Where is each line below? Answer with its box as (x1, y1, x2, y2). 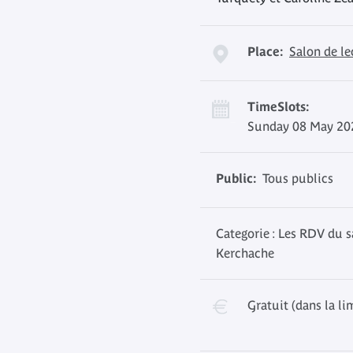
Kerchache (216, 246, 274, 260)
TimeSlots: (247, 99, 309, 113)
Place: (247, 44, 283, 58)
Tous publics (256, 171, 333, 185)
